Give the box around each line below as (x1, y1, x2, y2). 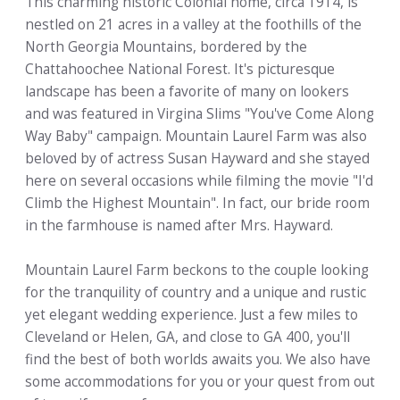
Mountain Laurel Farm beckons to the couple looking (25, 261, 369, 280)
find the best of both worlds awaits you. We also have (25, 350, 371, 370)
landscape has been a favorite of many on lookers (25, 82, 349, 102)
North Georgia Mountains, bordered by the (25, 37, 307, 57)
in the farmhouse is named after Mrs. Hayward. (25, 216, 333, 236)
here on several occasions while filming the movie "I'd (25, 171, 373, 191)
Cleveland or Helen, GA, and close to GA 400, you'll (25, 328, 350, 347)
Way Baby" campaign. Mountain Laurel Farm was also (25, 127, 367, 146)
